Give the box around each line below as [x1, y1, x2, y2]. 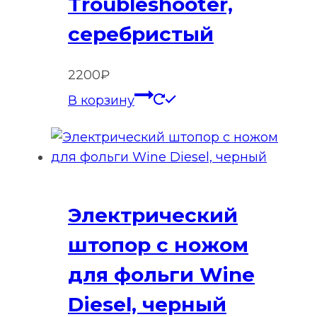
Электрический [68, 203, 238, 228]
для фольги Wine [68, 263, 255, 287]
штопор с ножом [68, 233, 248, 258]
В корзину [68, 92, 134, 108]
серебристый [68, 21, 214, 46]
